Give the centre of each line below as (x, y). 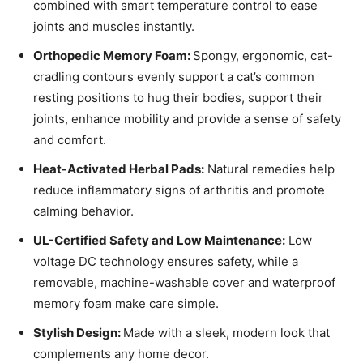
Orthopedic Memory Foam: (113, 56)
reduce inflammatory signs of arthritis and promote (179, 190)
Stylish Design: (78, 333)
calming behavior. (83, 211)
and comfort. (70, 140)
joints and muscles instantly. (114, 27)
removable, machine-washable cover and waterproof (184, 283)
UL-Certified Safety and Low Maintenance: (159, 241)
